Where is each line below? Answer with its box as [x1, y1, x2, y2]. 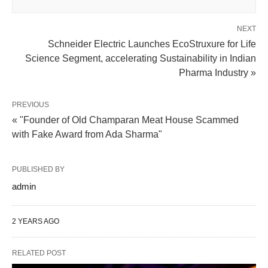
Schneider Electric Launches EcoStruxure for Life [48, 38, 256, 49]
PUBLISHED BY [12, 165, 65, 173]
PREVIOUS [12, 100, 49, 109]
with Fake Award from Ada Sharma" [12, 129, 162, 139]
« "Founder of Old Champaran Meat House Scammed [12, 114, 239, 125]
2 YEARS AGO [12, 217, 59, 226]
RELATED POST [12, 248, 66, 257]
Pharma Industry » [179, 67, 256, 78]
